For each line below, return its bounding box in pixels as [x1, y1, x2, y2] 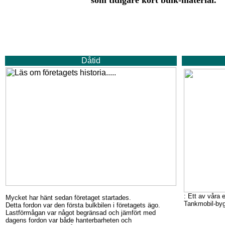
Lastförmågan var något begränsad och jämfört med [6, 209, 156, 216]
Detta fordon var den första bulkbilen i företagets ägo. [6, 201, 160, 209]
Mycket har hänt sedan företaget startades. [6, 194, 131, 201]
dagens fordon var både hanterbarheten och [6, 216, 132, 224]
